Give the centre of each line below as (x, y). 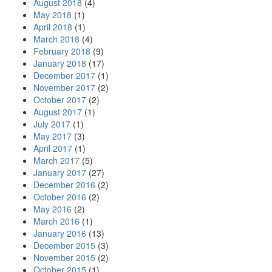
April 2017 (53, 148)
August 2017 (58, 112)
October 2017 (60, 100)
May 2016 (53, 209)
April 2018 (53, 27)
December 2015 (64, 245)
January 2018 (60, 63)
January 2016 (60, 233)
